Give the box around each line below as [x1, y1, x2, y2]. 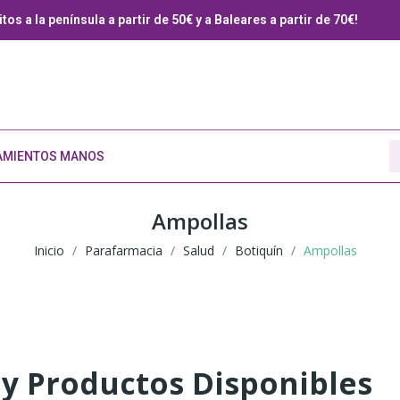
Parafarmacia [85, 242, 162, 260]
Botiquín [235, 242, 283, 260]
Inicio [34, 242, 64, 260]
